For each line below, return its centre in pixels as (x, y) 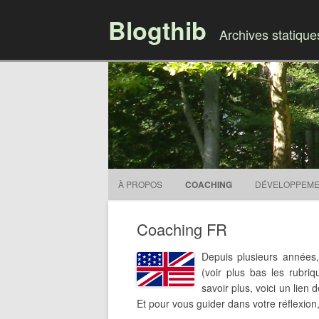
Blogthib (157, 30)
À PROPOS (140, 184)
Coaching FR (182, 229)
